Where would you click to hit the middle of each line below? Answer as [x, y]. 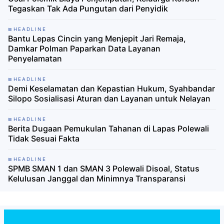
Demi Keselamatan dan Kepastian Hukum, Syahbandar [111, 89]
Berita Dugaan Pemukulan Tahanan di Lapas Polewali [108, 129]
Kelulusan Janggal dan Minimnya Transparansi [97, 179]
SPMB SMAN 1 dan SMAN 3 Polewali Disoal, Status [104, 169]
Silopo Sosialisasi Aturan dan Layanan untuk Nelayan [109, 99]
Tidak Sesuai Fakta [44, 139]
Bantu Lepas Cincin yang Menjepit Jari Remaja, [97, 39]
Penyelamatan [35, 59]
